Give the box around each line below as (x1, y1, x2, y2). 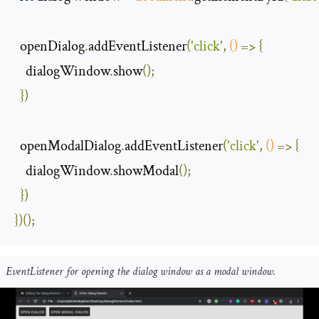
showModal (113, 162, 179, 181)
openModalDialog (14, 137, 121, 156)
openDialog (14, 37, 85, 56)
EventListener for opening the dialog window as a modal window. (6, 264, 276, 280)
